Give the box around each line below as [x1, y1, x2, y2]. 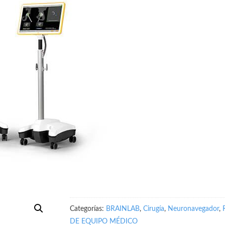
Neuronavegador [168, 205, 219, 212]
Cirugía [143, 205, 165, 212]
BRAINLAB [106, 205, 140, 212]
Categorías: [70, 205, 106, 212]
